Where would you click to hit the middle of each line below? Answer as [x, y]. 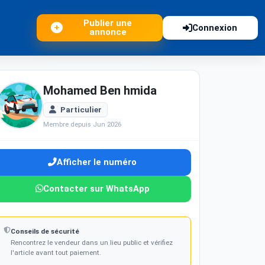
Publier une [108, 23]
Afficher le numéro [97, 162]
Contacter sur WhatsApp [96, 188]
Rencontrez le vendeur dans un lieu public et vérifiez [92, 242]
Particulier [80, 109]
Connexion [215, 28]
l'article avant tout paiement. [56, 252]
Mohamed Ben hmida [100, 91]
